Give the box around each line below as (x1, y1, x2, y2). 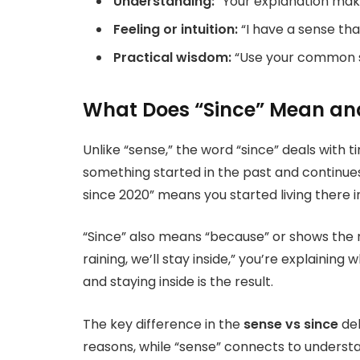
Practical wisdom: (113, 48, 231, 67)
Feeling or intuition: (113, 20, 238, 39)
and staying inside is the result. (83, 272, 273, 292)
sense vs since (243, 314, 338, 333)
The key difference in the (83, 314, 243, 333)
